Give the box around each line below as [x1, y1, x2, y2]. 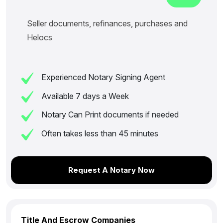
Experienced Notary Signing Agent [39, 72, 166, 82]
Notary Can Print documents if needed [39, 110, 179, 120]
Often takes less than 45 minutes [39, 128, 159, 138]
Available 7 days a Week [39, 91, 129, 101]
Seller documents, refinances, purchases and [27, 18, 188, 28]
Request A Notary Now [68, 165, 155, 175]
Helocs [27, 32, 53, 42]
